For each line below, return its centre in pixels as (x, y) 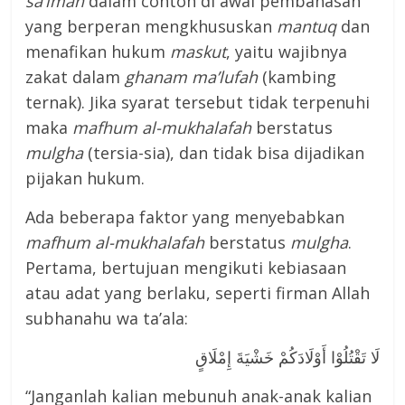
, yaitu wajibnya (287, 52)
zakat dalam (75, 77)
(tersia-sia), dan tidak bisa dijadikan (224, 153)
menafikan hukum (98, 52)
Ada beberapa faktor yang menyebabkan (185, 217)
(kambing (297, 77)
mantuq (307, 27)
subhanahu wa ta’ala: (107, 319)
